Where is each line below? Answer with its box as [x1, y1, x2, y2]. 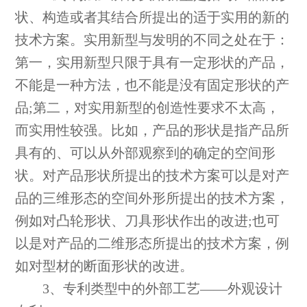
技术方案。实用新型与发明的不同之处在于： [15, 33, 290, 48]
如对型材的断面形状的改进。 [15, 259, 194, 274]
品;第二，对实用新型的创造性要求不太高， [15, 101, 280, 116]
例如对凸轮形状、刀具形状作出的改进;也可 [15, 214, 280, 229]
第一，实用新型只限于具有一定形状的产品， [15, 56, 290, 71]
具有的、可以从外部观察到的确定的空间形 [15, 146, 276, 161]
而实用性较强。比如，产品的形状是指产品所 [15, 123, 290, 138]
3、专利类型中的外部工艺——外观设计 [15, 282, 283, 297]
